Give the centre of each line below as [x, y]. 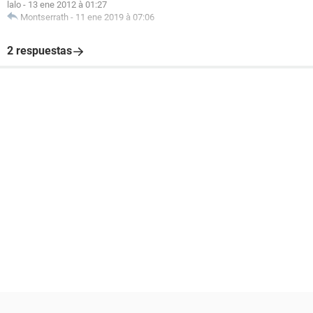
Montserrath [44, 17]
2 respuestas [39, 51]
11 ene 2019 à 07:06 [115, 17]
